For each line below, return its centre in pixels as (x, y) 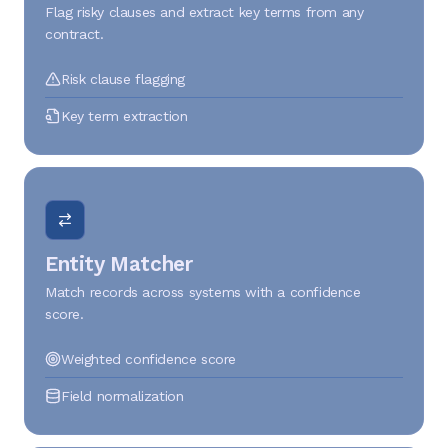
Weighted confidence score (148, 359)
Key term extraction (124, 116)
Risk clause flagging (123, 79)
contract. (74, 34)
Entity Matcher (119, 264)
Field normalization (122, 396)
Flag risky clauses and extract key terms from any (204, 12)
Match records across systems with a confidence (203, 292)
